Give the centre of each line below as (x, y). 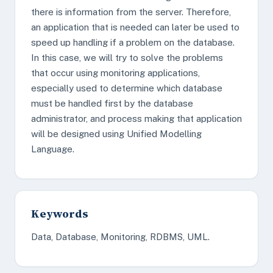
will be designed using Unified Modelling (116, 134)
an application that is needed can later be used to (135, 27)
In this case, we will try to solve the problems (127, 58)
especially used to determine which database (127, 88)
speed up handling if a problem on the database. (133, 42)
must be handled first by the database (112, 103)
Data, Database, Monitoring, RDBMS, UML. (120, 237)
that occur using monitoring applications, (115, 73)
